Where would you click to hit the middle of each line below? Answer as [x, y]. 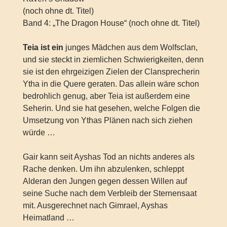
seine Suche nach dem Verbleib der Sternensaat [109, 193]
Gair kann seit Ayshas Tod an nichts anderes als [108, 157]
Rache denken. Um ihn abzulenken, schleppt [103, 169]
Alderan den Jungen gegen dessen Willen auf [105, 181]
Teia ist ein [43, 47]
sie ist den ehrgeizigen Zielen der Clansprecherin [111, 71]
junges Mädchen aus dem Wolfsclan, [130, 47]
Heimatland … [48, 217]
